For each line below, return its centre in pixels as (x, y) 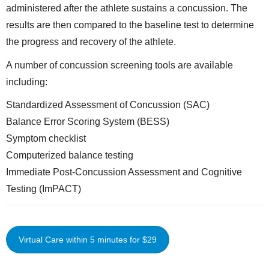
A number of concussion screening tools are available (119, 65)
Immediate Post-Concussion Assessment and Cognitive (124, 172)
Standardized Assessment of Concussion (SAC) (108, 105)
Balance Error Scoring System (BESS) (88, 122)
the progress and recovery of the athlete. (91, 42)
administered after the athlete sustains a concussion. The (127, 8)
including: (27, 82)
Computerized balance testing (70, 156)
